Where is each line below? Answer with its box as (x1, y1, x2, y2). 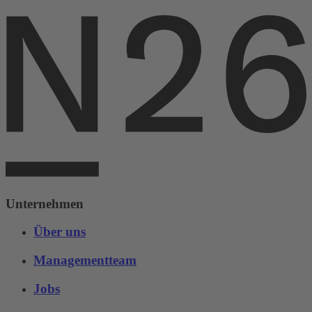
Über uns (33, 224, 86, 240)
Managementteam (33, 253, 136, 268)
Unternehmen (6, 196, 84, 211)
